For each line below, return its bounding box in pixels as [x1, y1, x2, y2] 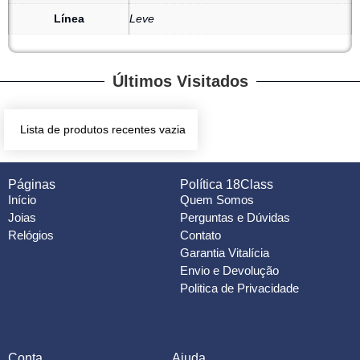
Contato [180, 228, 221, 243]
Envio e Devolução [180, 264, 279, 278]
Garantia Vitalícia [180, 246, 269, 260]
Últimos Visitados [112, 72, 248, 91]
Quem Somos [180, 193, 254, 207]
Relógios [8, 228, 54, 243]
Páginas [8, 178, 55, 192]
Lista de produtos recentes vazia [20, 123, 186, 137]
